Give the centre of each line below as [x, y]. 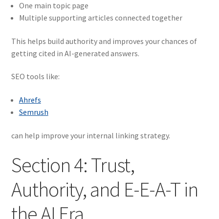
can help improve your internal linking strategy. [90, 135]
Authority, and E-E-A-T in [104, 189]
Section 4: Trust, [73, 165]
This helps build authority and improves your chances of [104, 41]
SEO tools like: [35, 77]
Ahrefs [30, 99]
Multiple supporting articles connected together [100, 18]
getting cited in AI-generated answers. [75, 53]
